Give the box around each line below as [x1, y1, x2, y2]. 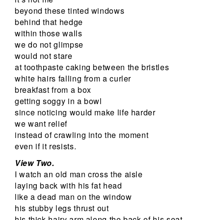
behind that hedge [15, 16, 83, 27]
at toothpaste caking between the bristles [15, 61, 169, 73]
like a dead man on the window [15, 191, 132, 202]
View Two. [15, 157, 55, 168]
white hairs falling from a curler [15, 72, 132, 84]
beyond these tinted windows [15, 4, 125, 16]
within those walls [15, 27, 82, 39]
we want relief [15, 117, 67, 129]
